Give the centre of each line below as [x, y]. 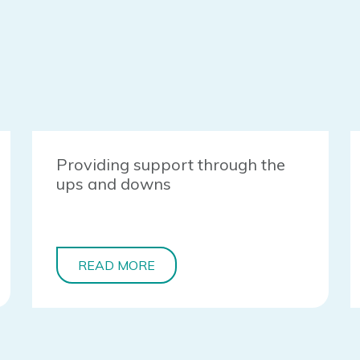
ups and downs [114, 184]
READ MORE [117, 266]
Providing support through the [171, 165]
